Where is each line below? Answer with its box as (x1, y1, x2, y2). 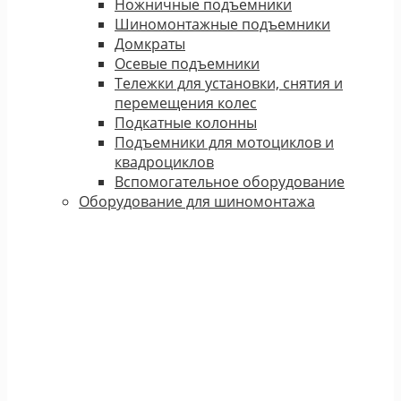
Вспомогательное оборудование (115, 171, 345, 192)
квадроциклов (115, 151, 214, 172)
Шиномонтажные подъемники (115, 13, 330, 34)
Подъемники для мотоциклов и (115, 132, 334, 152)
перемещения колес (115, 92, 257, 113)
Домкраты (115, 33, 185, 54)
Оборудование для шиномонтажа (79, 191, 315, 211)
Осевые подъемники (115, 53, 260, 73)
